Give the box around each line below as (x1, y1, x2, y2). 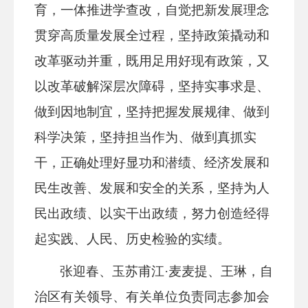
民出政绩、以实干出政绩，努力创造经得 (34, 206, 269, 221)
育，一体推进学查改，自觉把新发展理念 (34, 3, 269, 17)
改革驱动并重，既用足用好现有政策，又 (34, 54, 269, 68)
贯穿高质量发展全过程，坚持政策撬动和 (34, 28, 269, 43)
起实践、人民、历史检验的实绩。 (34, 232, 230, 246)
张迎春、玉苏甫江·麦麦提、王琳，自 (60, 264, 274, 278)
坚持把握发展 (126, 104, 204, 119)
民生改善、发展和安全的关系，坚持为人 (34, 181, 269, 195)
